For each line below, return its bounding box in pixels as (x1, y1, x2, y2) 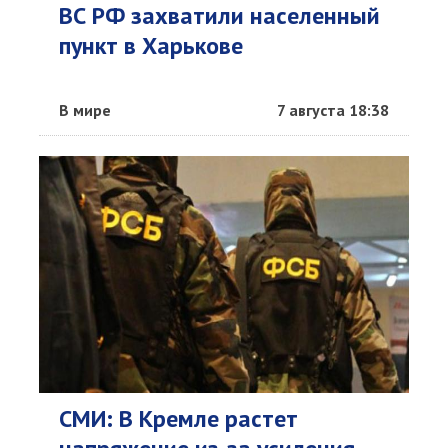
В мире (59, 100, 111, 120)
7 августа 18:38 (277, 100, 389, 120)
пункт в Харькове (59, 30, 243, 61)
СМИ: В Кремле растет (59, 403, 298, 434)
